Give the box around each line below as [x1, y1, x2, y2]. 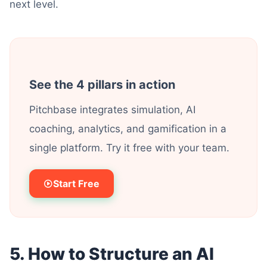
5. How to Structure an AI [10, 244, 214, 264]
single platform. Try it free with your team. [29, 142, 229, 154]
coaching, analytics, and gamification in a [29, 123, 226, 135]
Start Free [53, 178, 100, 190]
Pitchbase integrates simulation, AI [29, 104, 195, 116]
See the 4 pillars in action [29, 77, 175, 92]
